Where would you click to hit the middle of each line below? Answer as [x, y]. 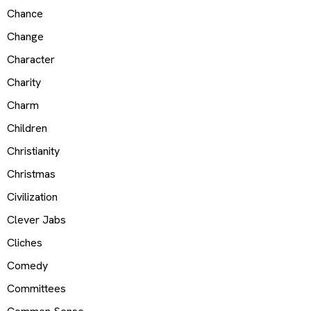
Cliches [25, 242]
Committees [36, 288]
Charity [24, 82]
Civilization [32, 196]
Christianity [33, 151]
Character [31, 59]
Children [27, 128]
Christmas [31, 174]
